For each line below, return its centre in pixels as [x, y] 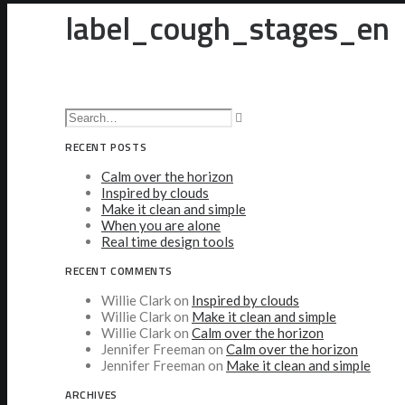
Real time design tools [168, 242]
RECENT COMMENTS [119, 271]
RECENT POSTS [106, 147]
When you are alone [161, 226]
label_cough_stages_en [227, 28]
